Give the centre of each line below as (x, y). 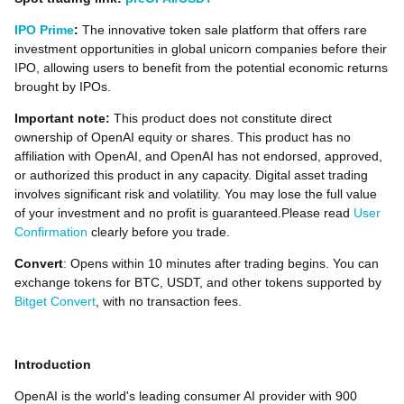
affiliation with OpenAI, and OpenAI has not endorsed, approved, (198, 156)
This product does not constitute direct (221, 118)
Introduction (53, 364)
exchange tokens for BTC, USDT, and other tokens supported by (198, 282)
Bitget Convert (55, 301)
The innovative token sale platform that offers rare (225, 30)
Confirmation (51, 232)
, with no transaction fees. (169, 301)
